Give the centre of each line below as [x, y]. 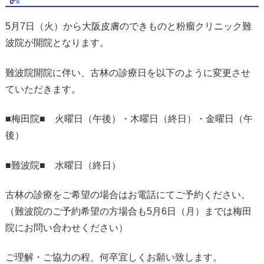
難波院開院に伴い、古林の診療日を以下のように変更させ [128, 72]
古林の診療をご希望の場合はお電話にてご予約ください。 [128, 194]
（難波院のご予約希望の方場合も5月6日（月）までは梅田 [128, 211]
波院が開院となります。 [57, 43]
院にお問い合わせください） [66, 227]
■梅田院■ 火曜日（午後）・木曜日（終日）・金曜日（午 [129, 119]
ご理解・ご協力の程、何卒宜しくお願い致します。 [113, 258]
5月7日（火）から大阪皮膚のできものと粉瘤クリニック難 [128, 27]
